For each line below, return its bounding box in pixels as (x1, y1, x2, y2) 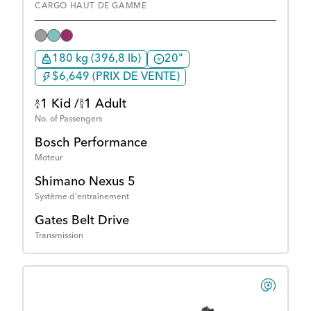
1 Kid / (40, 98, 79, 111)
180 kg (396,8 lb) (52, 53, 141, 65)
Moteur (35, 154, 62, 163)
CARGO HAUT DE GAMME (35, 1, 147, 10)
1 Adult (84, 98, 126, 111)
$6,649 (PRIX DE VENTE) (52, 72, 180, 83)
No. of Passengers (35, 115, 102, 124)
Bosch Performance (35, 137, 147, 150)
